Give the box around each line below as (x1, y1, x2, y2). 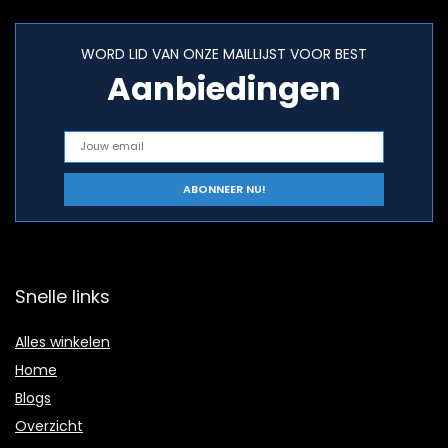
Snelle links (15, 283, 110, 309)
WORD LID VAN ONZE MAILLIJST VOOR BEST (81, 43, 367, 64)
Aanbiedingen (107, 65, 341, 111)
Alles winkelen (15, 331, 110, 352)
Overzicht (15, 415, 83, 436)
